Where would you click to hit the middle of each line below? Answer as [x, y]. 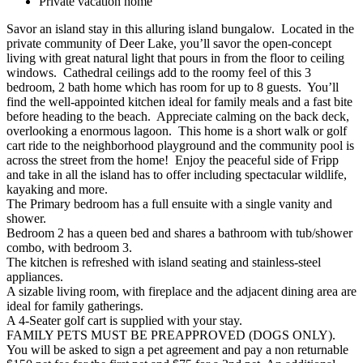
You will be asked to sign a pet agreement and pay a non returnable [177, 349]
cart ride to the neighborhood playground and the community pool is [180, 145]
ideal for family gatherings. [75, 305]
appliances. [35, 276]
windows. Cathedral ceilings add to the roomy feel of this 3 [159, 72]
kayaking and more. [57, 189]
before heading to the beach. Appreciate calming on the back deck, [178, 116]
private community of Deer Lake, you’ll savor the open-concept [169, 43]
